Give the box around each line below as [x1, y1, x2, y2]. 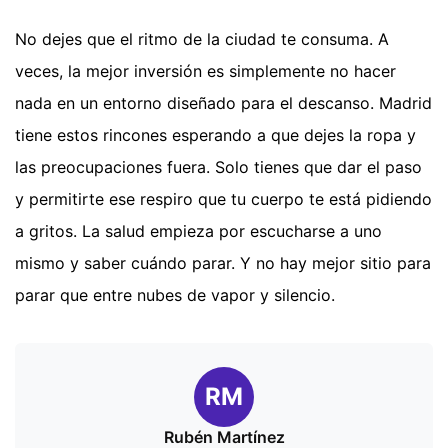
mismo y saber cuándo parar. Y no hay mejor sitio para [15, 252, 431, 273]
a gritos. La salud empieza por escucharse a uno [15, 220, 382, 241]
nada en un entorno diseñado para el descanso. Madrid [15, 92, 432, 113]
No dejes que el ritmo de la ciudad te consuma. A [15, 28, 389, 49]
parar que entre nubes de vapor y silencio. [15, 284, 335, 305]
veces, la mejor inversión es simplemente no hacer [15, 60, 396, 81]
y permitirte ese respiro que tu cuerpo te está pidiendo [15, 188, 432, 209]
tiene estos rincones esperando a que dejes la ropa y [15, 124, 416, 145]
